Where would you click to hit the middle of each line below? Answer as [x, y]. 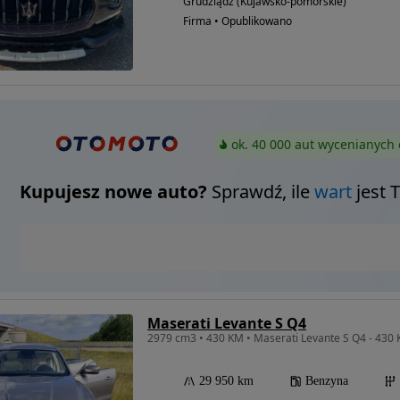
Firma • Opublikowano [237, 21]
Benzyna [327, 381]
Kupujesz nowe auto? [113, 192]
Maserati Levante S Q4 [227, 324]
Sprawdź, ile [260, 192]
